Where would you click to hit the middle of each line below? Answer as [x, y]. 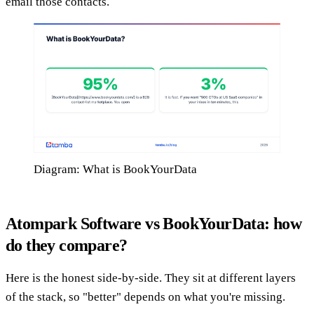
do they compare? [67, 245]
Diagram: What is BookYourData [115, 169]
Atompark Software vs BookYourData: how [154, 223]
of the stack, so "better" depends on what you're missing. [145, 296]
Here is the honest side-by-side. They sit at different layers [151, 278]
